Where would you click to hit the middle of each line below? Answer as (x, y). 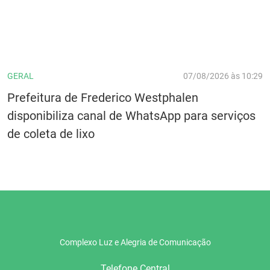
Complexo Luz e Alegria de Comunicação (135, 242)
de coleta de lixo (51, 134)
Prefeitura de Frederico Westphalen (103, 98)
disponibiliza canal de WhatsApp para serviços (131, 116)
